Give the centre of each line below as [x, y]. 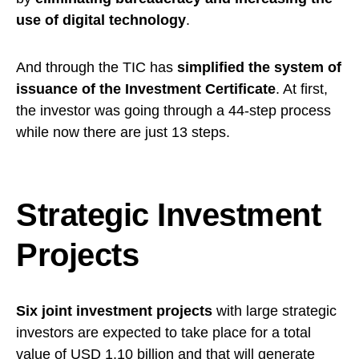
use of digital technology [101, 20]
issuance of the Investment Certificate [146, 89]
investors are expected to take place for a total [163, 333]
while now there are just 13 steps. [123, 133]
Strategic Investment [168, 215]
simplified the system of [259, 68]
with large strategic [276, 311]
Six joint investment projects [116, 311]
